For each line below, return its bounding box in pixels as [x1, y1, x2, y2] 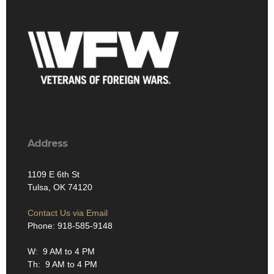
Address [28, 137, 67, 149]
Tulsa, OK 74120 [28, 182, 92, 192]
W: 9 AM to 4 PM [28, 246, 95, 256]
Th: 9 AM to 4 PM [28, 259, 97, 269]
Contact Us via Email [28, 207, 108, 218]
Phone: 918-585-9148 [28, 220, 113, 231]
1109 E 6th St [28, 169, 80, 179]
